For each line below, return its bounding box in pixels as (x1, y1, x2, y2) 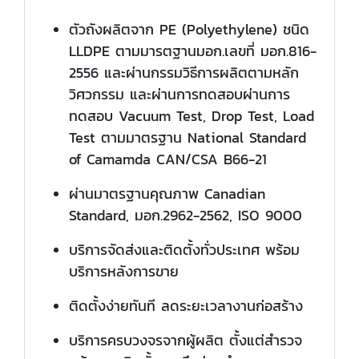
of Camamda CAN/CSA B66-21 (69, 148, 267, 171)
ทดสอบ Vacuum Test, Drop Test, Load (69, 105, 314, 127)
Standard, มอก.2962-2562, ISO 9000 (69, 204, 302, 227)
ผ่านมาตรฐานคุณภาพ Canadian (69, 183, 265, 205)
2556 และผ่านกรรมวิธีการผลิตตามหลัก (69, 62, 299, 84)
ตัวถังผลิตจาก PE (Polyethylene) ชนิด (69, 18, 309, 41)
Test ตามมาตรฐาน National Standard (69, 127, 306, 149)
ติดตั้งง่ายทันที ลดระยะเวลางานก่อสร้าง (69, 295, 303, 317)
